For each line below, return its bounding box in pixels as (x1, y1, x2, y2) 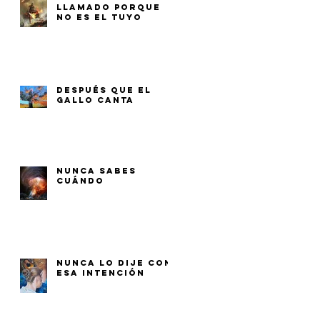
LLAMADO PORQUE (56, 2, 161, 12)
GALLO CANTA (56, 95, 134, 105)
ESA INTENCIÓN (56, 268, 145, 278)
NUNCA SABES (56, 166, 136, 176)
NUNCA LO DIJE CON (56, 258, 172, 268)
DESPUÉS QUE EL (56, 85, 151, 95)
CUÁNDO (56, 176, 104, 186)
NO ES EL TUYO (56, 12, 142, 22)
